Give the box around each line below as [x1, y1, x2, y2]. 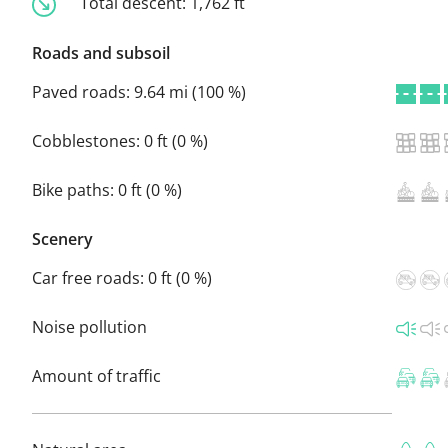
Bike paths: [32, 178, 118, 201]
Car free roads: [32, 266, 148, 289]
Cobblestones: [32, 129, 144, 152]
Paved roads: [32, 80, 134, 103]
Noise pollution [32, 315, 147, 338]
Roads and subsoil [32, 41, 170, 64]
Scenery [32, 227, 93, 250]
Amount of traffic [32, 364, 161, 387]
